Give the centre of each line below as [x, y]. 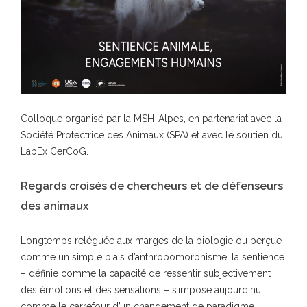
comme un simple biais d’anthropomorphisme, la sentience [152, 257]
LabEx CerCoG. [54, 151]
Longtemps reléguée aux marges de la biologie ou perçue [151, 240]
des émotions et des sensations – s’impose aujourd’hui [142, 290]
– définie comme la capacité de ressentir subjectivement [146, 273]
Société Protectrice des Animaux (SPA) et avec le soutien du [152, 135]
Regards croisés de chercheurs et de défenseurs [152, 186]
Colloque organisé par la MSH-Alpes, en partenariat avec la [151, 118]
